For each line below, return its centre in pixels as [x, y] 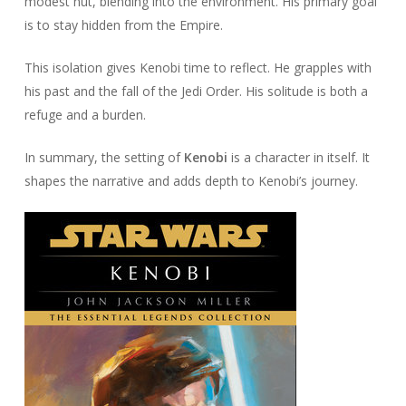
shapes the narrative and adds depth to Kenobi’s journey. [191, 181]
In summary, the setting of [104, 158]
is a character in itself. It [298, 158]
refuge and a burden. [85, 115]
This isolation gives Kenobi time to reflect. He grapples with [198, 68]
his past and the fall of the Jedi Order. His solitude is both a [196, 92]
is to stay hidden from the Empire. [123, 25]
